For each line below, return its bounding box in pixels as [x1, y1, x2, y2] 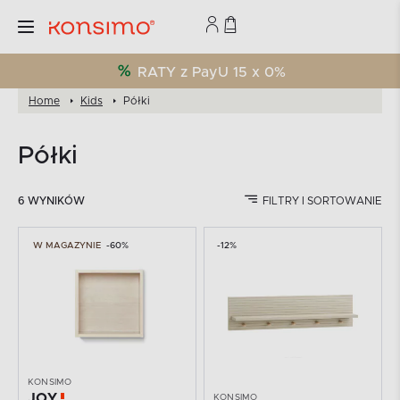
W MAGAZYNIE [33, 241, 101, 250]
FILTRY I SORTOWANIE [262, 196, 382, 206]
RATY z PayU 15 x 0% [137, 65, 286, 79]
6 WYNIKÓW [18, 196, 85, 206]
